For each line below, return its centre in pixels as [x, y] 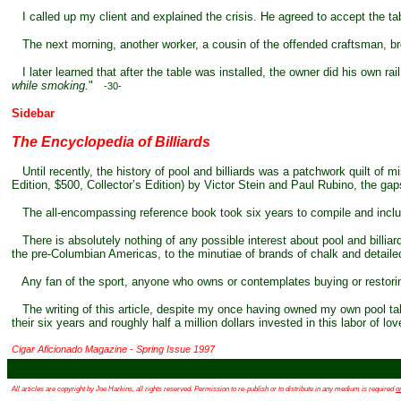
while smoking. [50, 85]
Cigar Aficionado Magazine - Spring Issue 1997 [113, 349]
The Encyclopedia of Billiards [111, 142]
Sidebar [33, 113]
